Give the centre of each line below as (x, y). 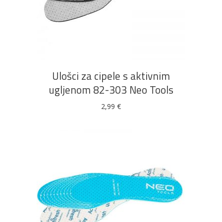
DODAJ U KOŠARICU (111, 25)
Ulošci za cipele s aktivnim (111, 76)
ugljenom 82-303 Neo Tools (111, 90)
